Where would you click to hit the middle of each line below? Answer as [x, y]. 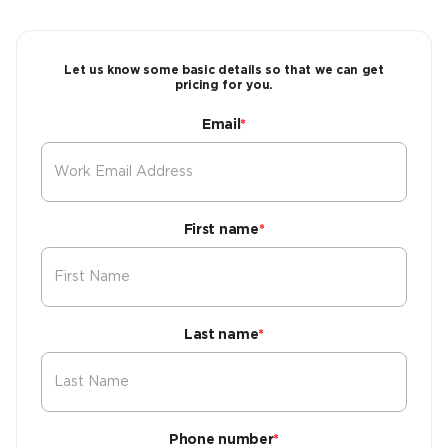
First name [221, 230]
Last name [221, 335]
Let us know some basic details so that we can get [224, 70]
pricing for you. [224, 85]
